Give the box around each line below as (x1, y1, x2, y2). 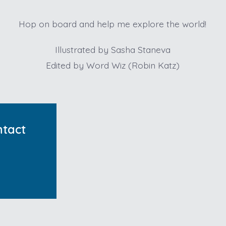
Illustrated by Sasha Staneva (54, 44, 171, 55)
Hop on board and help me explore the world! (19, 18, 207, 30)
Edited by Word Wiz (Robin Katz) (45, 60, 180, 71)
